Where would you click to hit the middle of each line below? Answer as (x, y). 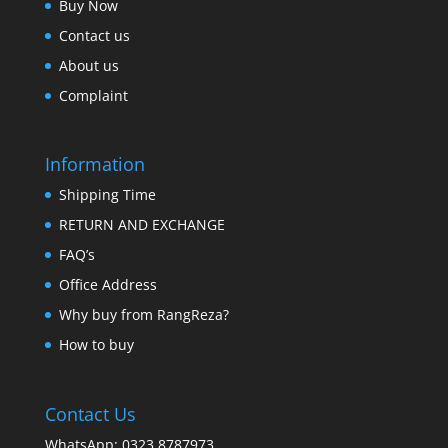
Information (94, 164)
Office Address (107, 285)
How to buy (96, 345)
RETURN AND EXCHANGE (141, 225)
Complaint (93, 96)
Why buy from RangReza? (143, 315)
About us (88, 66)
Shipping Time (107, 195)
